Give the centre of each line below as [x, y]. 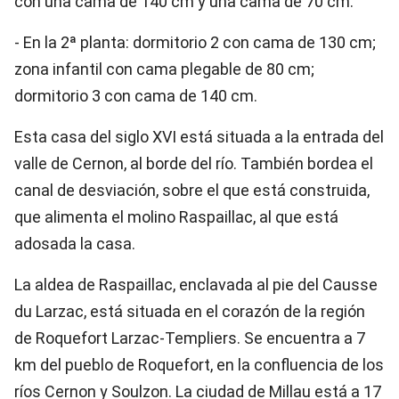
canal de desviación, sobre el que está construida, [192, 190]
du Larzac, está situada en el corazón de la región [190, 311]
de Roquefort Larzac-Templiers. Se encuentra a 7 [190, 338]
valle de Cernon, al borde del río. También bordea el [194, 163]
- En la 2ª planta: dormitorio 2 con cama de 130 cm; [195, 42]
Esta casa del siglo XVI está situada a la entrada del [199, 137]
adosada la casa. [75, 244]
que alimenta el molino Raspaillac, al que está [176, 217]
